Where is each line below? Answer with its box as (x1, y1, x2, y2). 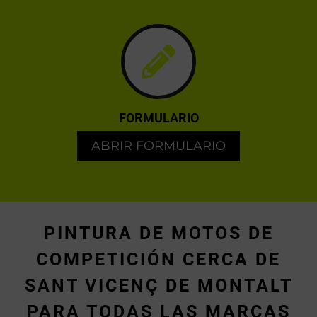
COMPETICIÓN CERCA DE (36, 249, 281, 270)
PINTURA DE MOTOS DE (43, 223, 274, 244)
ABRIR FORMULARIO (91, 138, 226, 154)
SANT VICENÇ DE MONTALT (24, 275, 293, 296)
